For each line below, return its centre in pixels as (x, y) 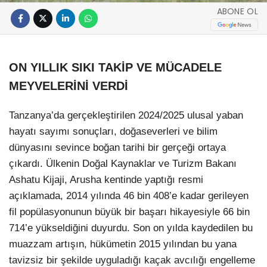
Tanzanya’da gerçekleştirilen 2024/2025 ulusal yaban (126, 115)
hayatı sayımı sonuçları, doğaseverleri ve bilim (113, 131)
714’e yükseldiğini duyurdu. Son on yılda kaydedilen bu (131, 228)
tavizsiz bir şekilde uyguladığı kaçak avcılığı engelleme (132, 260)
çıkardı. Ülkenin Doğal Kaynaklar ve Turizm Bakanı (123, 163)
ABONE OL (237, 12)
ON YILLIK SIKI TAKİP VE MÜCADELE (115, 67)
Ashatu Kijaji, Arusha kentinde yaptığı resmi (106, 179)
